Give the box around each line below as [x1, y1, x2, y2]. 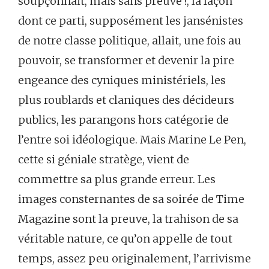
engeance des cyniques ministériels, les [18, 73, 226, 88]
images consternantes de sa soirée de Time [18, 192, 244, 207]
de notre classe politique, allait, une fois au [18, 34, 241, 48]
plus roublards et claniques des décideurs [18, 93, 234, 107]
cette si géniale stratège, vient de [18, 153, 189, 167]
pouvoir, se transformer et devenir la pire [18, 53, 234, 68]
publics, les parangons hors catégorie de [18, 113, 229, 127]
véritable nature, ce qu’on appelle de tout [18, 232, 232, 246]
